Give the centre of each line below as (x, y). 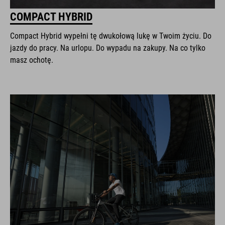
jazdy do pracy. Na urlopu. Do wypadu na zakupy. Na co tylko (108, 48)
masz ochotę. (32, 60)
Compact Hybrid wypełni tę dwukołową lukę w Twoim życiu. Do (111, 36)
